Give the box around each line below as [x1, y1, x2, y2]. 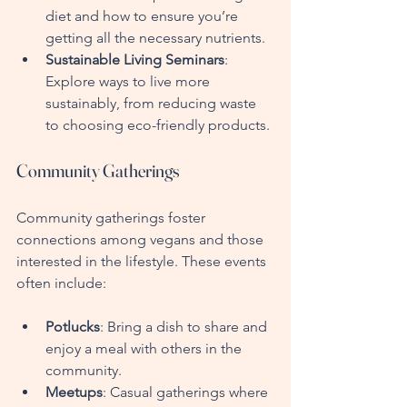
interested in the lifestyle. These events [16, 252, 270, 270]
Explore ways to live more [45, 72, 213, 90]
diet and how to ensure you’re [45, 6, 242, 25]
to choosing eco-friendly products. [45, 115, 270, 134]
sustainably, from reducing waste [45, 94, 260, 112]
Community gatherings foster [16, 208, 209, 226]
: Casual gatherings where [103, 382, 272, 401]
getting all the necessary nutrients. [45, 28, 265, 46]
